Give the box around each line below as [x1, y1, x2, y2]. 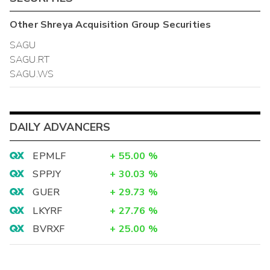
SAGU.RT [10, 52, 50, 66]
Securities [160, 17, 212, 31]
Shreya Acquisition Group [40, 17, 160, 31]
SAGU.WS [10, 67, 54, 81]
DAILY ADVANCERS [10, 119, 111, 134]
